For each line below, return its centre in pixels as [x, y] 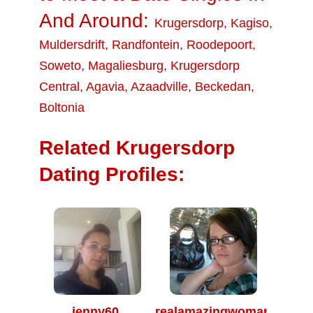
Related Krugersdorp [137, 148]
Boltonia [62, 108]
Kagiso [250, 23]
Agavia [105, 87]
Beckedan [223, 87]
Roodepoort [219, 45]
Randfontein [146, 45]
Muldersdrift [72, 45]
